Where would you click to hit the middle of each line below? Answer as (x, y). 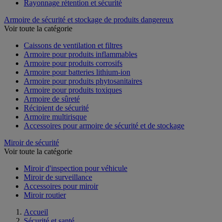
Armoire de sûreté (52, 99)
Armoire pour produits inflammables (81, 54)
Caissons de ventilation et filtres (73, 45)
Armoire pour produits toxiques (73, 90)
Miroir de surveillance (58, 177)
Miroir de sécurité (31, 142)
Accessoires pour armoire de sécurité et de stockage (104, 125)
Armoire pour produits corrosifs (73, 63)
